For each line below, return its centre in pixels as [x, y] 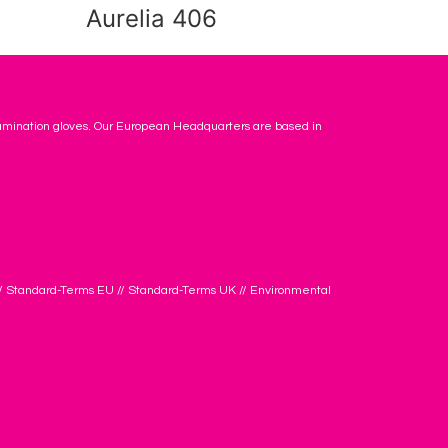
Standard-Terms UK [182, 290]
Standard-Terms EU [60, 290]
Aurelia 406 [151, 18]
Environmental [290, 290]
